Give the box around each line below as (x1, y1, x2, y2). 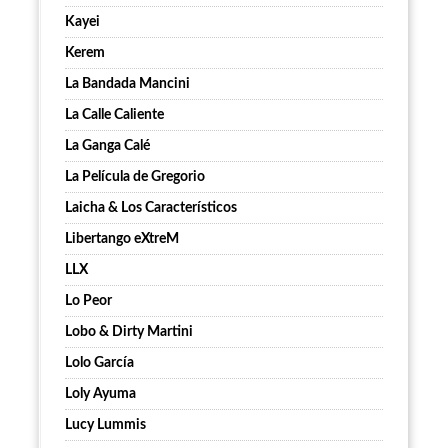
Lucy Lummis (65, 418, 146, 433)
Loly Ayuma (65, 387, 136, 402)
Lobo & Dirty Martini (65, 325, 193, 340)
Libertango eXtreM (65, 232, 179, 247)
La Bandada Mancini (65, 77, 190, 92)
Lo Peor (65, 294, 112, 309)
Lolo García (65, 356, 134, 371)
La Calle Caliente (65, 108, 164, 123)
